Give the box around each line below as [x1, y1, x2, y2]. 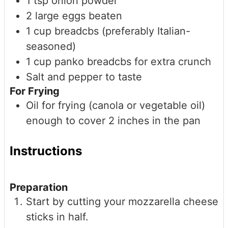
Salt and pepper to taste [26, 71, 142, 83]
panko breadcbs [54, 55, 131, 68]
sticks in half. [26, 211, 89, 223]
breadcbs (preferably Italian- [54, 25, 190, 38]
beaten [89, 10, 122, 22]
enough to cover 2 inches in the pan [26, 115, 201, 127]
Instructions [10, 144, 82, 159]
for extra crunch [134, 55, 211, 68]
